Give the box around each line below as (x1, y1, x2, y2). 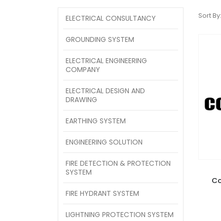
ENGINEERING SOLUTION (66, 137, 143, 147)
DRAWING (66, 94, 97, 105)
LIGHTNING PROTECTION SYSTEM (66, 209, 174, 220)
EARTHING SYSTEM (66, 115, 126, 126)
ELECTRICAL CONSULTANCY (66, 13, 156, 23)
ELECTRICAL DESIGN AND (66, 85, 145, 96)
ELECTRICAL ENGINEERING (66, 55, 147, 66)
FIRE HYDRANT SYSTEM (66, 188, 139, 198)
